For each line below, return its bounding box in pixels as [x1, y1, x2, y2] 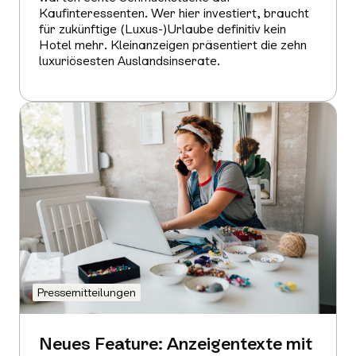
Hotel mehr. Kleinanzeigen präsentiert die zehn [39, 37, 307, 53]
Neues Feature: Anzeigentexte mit [39, 333, 312, 354]
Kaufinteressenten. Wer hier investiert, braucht [39, 6, 309, 21]
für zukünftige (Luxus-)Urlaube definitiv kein [39, 21, 286, 37]
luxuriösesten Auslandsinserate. [39, 53, 220, 69]
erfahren [38, 96, 87, 110]
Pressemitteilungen [37, 285, 136, 299]
